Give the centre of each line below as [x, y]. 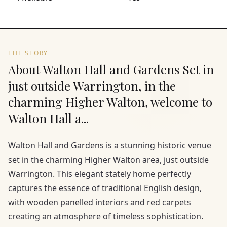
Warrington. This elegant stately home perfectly [100, 174]
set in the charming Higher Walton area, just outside [108, 160]
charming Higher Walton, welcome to [110, 102]
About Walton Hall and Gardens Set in [111, 69]
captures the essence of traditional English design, [105, 188]
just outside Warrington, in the [92, 86]
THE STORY [28, 53]
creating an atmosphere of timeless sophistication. [106, 216]
